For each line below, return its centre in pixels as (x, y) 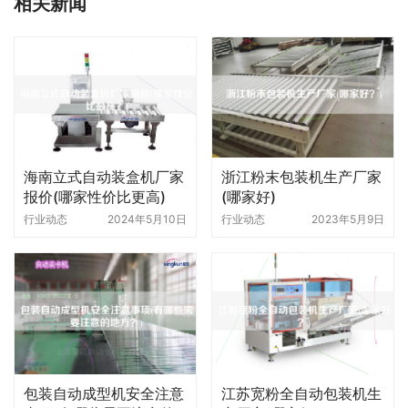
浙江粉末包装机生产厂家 (301, 177)
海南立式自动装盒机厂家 (104, 177)
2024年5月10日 (147, 219)
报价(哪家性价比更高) (95, 197)
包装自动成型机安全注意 (104, 393)
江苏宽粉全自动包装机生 (301, 393)
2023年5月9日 (348, 219)
